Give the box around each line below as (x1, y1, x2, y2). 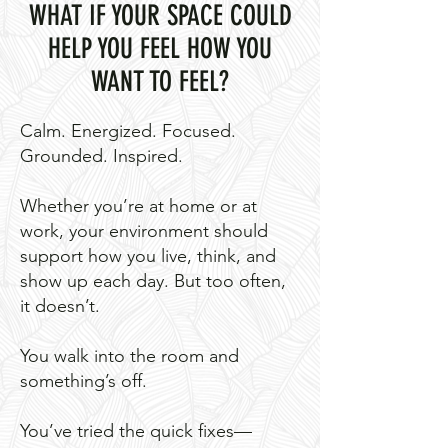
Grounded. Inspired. (20, 145, 183, 168)
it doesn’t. (20, 295, 100, 318)
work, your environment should (20, 220, 268, 243)
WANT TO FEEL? (91, 65, 229, 99)
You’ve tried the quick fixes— (20, 420, 252, 443)
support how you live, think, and (20, 245, 276, 268)
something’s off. (20, 370, 147, 393)
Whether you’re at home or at (20, 195, 257, 218)
